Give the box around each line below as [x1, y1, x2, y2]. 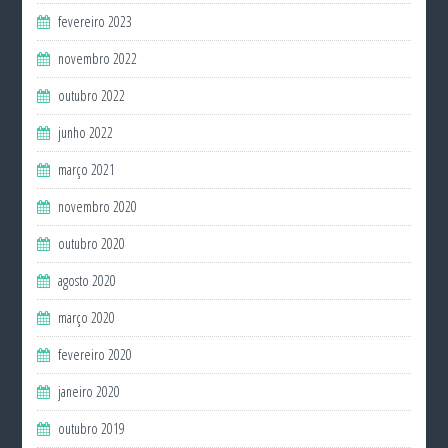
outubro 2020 [58, 234, 126, 253]
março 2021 [58, 160, 116, 179]
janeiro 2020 [58, 382, 121, 401]
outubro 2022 [58, 86, 126, 105]
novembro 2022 [58, 49, 138, 68]
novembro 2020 [58, 197, 138, 216]
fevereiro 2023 [58, 12, 133, 31]
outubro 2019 [58, 419, 126, 438]
